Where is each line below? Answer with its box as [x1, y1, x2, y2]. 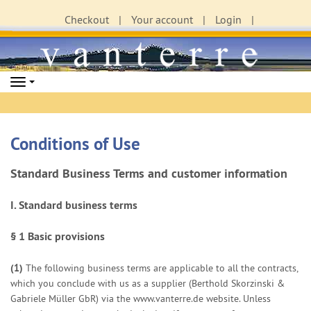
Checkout [64, 12, 109, 26]
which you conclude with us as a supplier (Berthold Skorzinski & [10, 277, 285, 289]
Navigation [22, 77, 74, 91]
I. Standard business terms [10, 198, 137, 212]
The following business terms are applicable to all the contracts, [26, 262, 298, 274]
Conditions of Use [10, 133, 140, 155]
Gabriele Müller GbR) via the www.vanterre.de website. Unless [10, 292, 271, 305]
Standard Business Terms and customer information [10, 165, 287, 181]
